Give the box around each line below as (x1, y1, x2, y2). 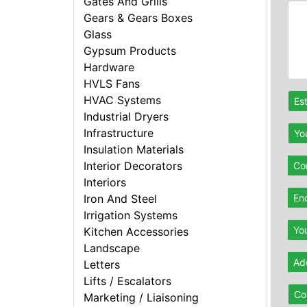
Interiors (84, 175, 127, 190)
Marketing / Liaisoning (84, 291, 199, 305)
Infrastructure (84, 126, 154, 140)
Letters (84, 258, 121, 272)
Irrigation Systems (84, 208, 178, 223)
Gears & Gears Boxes (84, 11, 193, 25)
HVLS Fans (84, 77, 140, 91)
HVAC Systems (84, 93, 162, 108)
